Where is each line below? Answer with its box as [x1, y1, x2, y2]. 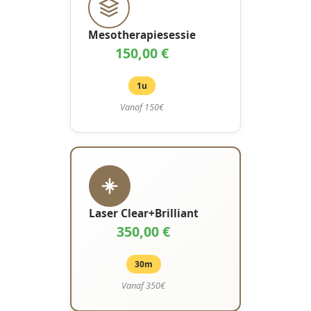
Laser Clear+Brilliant [88, 206, 199, 221]
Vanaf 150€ [119, 101, 164, 113]
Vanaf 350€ [121, 280, 166, 292]
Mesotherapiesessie [87, 28, 196, 42]
